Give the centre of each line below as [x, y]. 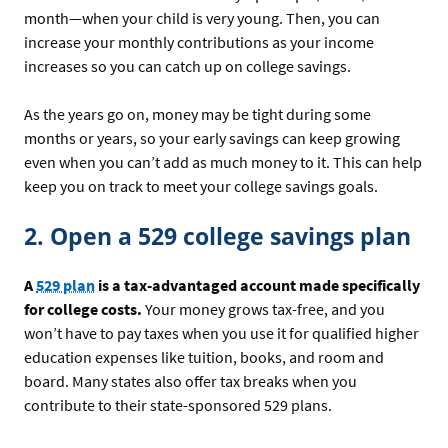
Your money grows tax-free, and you [263, 308]
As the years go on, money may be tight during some [197, 113]
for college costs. [83, 308]
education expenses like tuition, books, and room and [204, 356]
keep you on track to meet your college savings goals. [201, 185]
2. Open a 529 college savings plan [217, 235]
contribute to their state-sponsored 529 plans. [178, 404]
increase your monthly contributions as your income [199, 41]
